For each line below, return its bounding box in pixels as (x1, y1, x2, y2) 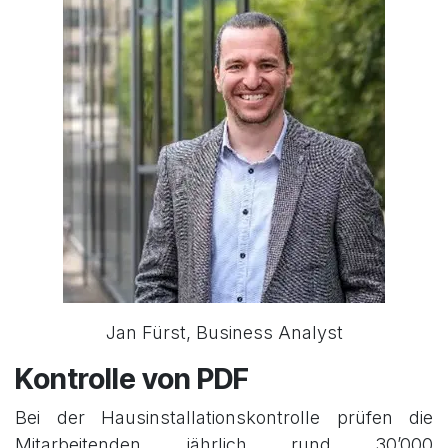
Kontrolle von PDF (15, 360, 249, 396)
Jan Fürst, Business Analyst (105, 321, 343, 343)
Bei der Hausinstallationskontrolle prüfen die (15, 406, 433, 428)
